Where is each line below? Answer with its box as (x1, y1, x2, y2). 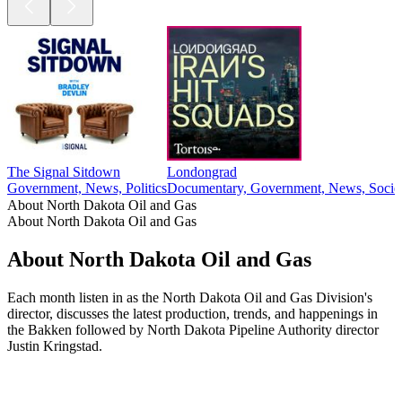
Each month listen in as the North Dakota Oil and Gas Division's (7, 289, 372, 305)
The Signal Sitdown (7, 164, 120, 180)
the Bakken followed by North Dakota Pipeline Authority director (7, 321, 379, 337)
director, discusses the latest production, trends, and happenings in (7, 305, 378, 321)
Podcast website (7, 354, 98, 370)
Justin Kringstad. (7, 337, 102, 354)
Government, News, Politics (7, 180, 167, 197)
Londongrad (167, 164, 237, 180)
